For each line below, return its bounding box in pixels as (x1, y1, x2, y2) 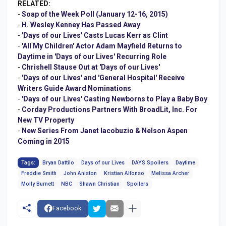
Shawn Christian (79, 180, 120, 187)
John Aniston (64, 169, 97, 177)
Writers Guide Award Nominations (18, 84, 131, 92)
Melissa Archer (151, 169, 189, 177)
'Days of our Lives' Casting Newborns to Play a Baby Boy (22, 94, 207, 103)
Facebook (52, 204, 81, 212)
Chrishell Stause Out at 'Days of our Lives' (22, 63, 160, 71)
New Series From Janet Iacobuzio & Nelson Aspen (22, 126, 188, 135)
